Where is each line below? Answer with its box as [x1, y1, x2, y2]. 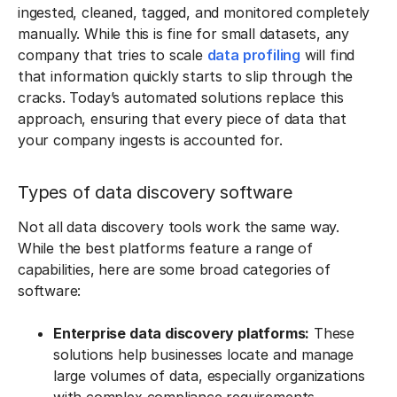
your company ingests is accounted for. [18, 131, 283, 149]
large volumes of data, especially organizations [53, 367, 366, 385]
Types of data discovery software [18, 182, 292, 203]
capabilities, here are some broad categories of [18, 261, 331, 278]
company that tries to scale [18, 46, 207, 64]
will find [300, 46, 355, 64]
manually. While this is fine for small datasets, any [18, 25, 350, 43]
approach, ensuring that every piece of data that [18, 110, 346, 128]
